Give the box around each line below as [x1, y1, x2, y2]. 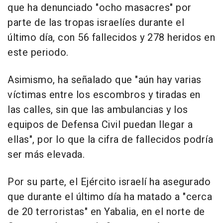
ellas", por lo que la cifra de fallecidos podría [7, 132, 213, 147]
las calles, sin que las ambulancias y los [7, 103, 188, 117]
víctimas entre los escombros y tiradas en [7, 88, 201, 103]
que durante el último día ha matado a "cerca [7, 190, 212, 205]
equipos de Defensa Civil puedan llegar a [7, 117, 193, 132]
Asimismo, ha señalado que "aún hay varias [7, 73, 202, 88]
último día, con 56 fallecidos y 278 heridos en [7, 30, 215, 45]
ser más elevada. [7, 147, 85, 162]
